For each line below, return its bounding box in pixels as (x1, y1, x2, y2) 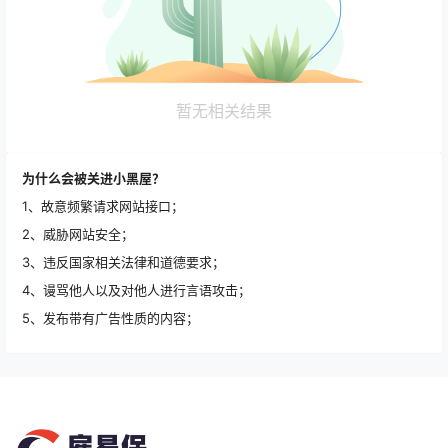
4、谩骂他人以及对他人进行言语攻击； (22, 282, 251, 298)
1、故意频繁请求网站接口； (22, 198, 184, 214)
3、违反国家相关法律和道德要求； (22, 254, 225, 270)
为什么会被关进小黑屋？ (22, 170, 165, 186)
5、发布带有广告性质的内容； (22, 310, 199, 326)
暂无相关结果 (176, 101, 272, 122)
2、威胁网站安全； (22, 226, 134, 242)
